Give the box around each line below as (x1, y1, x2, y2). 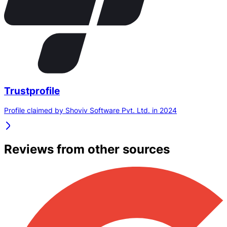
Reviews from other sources (4, 142, 170, 157)
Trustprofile (4, 85, 60, 97)
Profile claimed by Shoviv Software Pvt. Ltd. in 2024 (4, 106, 177, 115)
